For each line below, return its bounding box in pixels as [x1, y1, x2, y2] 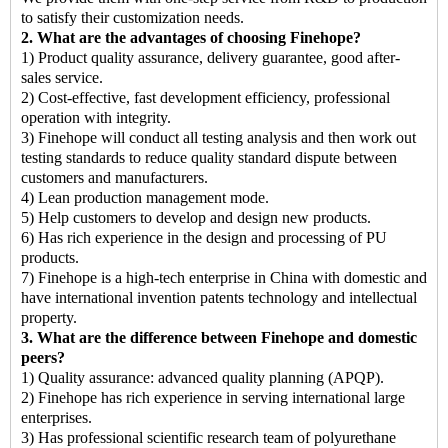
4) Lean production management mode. [21, 188, 269, 206]
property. [21, 308, 77, 326]
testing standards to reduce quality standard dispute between [21, 148, 397, 166]
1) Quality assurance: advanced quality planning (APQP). [21, 368, 384, 386]
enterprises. [21, 408, 92, 426]
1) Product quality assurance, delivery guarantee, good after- [21, 48, 400, 66]
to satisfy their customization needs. [21, 8, 244, 26]
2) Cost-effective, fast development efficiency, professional [21, 88, 390, 106]
